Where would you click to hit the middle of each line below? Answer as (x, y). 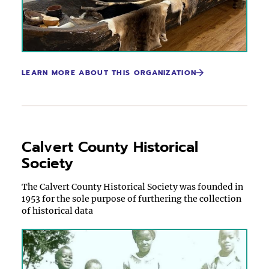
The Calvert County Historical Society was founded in (132, 187)
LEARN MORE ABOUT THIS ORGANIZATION (109, 73)
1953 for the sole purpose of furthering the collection (131, 199)
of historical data (57, 211)
